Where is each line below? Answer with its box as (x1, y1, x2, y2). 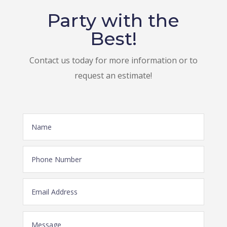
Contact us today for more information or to (29, 55, 198, 66)
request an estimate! (74, 70, 153, 82)
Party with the (47, 9, 180, 32)
